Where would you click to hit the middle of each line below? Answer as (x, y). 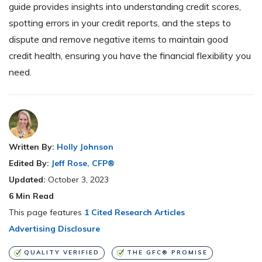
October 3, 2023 (78, 180)
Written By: (32, 147)
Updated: (28, 180)
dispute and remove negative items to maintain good (118, 39)
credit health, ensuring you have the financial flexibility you (130, 56)
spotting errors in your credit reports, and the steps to (120, 23)
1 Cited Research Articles (135, 213)
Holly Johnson (85, 147)
